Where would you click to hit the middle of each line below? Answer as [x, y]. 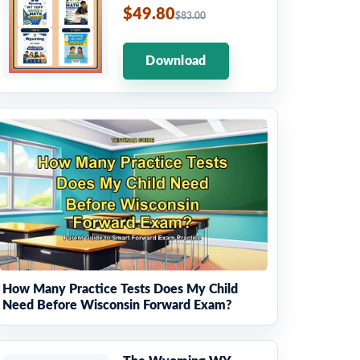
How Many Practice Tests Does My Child [120, 289]
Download [176, 61]
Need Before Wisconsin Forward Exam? [117, 305]
